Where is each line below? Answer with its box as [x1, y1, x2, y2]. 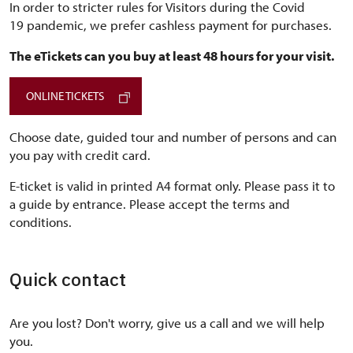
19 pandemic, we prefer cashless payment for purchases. [9, 17, 332, 33]
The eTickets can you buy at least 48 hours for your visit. [9, 47, 334, 64]
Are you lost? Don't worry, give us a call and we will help [9, 314, 325, 331]
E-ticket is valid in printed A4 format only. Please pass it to [9, 177, 335, 194]
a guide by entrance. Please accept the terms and [9, 195, 290, 212]
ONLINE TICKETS [26, 88, 104, 103]
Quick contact [9, 267, 126, 291]
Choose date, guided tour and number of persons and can [9, 128, 336, 145]
